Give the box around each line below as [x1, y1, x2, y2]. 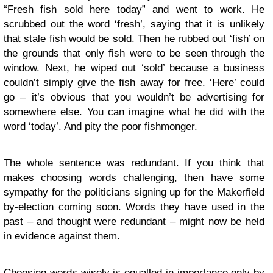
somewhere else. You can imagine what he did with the [4, 106, 264, 118]
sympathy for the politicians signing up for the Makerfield [4, 186, 264, 198]
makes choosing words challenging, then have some [4, 172, 264, 183]
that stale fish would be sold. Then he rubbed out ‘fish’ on [4, 33, 264, 44]
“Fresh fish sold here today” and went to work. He [4, 4, 264, 15]
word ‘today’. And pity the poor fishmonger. [4, 121, 197, 132]
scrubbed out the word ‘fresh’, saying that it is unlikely [4, 18, 264, 30]
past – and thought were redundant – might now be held [4, 216, 264, 227]
